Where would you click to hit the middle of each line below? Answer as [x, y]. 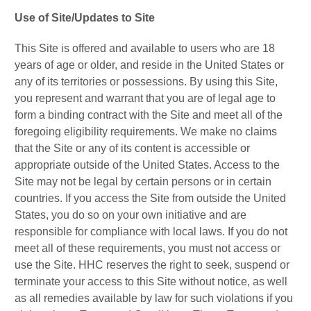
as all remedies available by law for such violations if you [154, 299]
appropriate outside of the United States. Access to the [147, 165]
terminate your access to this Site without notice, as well [151, 282]
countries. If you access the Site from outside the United [150, 199]
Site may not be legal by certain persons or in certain [143, 182]
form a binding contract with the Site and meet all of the [149, 115]
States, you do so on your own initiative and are [131, 215]
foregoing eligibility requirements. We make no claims [146, 132]
